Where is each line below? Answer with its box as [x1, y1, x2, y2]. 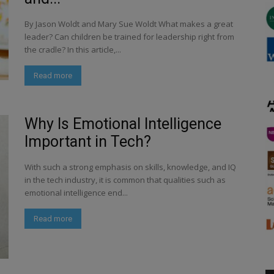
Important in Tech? [24, 133, 151, 150]
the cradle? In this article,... [24, 44, 121, 55]
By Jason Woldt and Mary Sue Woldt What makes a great [24, 18, 233, 29]
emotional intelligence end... [24, 187, 128, 198]
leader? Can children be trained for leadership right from [24, 31, 234, 42]
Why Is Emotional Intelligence [24, 115, 221, 133]
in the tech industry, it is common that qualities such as [24, 174, 226, 185]
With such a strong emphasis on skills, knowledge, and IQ [24, 161, 236, 172]
